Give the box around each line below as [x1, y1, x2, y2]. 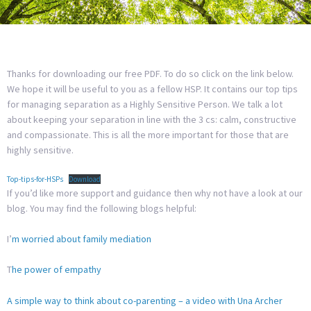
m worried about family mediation [12, 233, 151, 246]
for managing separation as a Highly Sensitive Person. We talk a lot [7, 98, 283, 111]
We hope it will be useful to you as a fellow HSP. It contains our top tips [7, 83, 298, 96]
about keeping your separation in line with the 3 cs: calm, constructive [7, 113, 296, 126]
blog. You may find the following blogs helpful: [7, 201, 196, 215]
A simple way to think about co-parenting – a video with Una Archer [7, 294, 283, 307]
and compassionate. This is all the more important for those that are [7, 128, 289, 142]
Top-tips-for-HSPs [7, 174, 63, 184]
